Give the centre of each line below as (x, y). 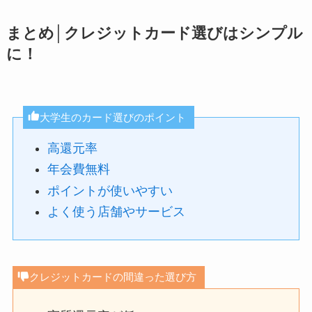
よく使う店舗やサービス (117, 212)
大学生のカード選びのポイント (113, 117)
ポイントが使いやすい (110, 190)
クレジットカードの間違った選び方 (113, 277)
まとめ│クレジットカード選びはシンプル (154, 34)
